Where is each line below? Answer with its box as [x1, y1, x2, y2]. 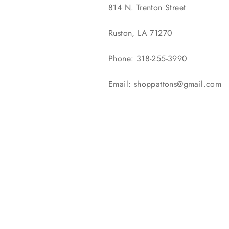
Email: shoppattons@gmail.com [108, 78, 222, 90]
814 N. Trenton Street [108, 2, 186, 13]
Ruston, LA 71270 [108, 27, 173, 39]
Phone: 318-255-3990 [108, 53, 188, 64]
